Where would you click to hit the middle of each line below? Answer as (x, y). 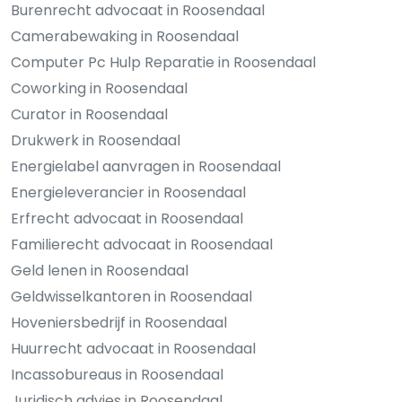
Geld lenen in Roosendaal (100, 270)
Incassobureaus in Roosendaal (117, 374)
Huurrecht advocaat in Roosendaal (133, 348)
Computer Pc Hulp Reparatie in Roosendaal (163, 62)
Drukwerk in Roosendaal (96, 140)
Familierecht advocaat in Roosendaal (142, 244)
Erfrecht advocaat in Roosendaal (127, 218)
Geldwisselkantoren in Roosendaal (131, 296)
